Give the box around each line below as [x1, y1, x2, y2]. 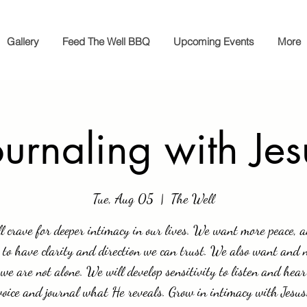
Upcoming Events [173, 35, 254, 48]
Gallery [7, 35, 39, 48]
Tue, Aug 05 [93, 191, 153, 207]
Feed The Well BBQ [62, 35, 150, 48]
